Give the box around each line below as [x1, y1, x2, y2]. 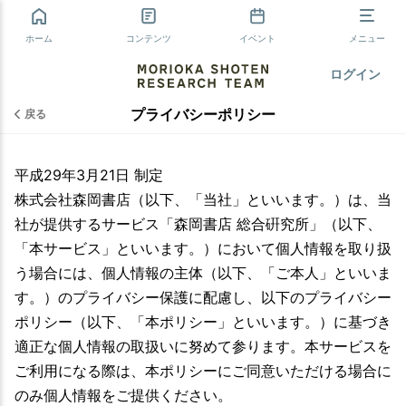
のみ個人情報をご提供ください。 [14, 386, 232, 404]
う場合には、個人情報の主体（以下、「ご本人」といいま [14, 264, 391, 282]
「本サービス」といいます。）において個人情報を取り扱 [14, 239, 391, 257]
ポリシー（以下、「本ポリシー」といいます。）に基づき [14, 313, 391, 331]
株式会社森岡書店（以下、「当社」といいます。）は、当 [14, 190, 391, 208]
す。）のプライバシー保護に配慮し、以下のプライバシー [14, 288, 391, 306]
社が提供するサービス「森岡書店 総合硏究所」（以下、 [14, 215, 382, 233]
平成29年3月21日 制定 [14, 166, 163, 184]
